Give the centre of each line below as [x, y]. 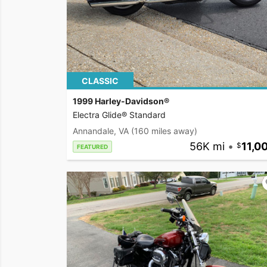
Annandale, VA [101, 131]
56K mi [207, 147]
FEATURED [92, 147]
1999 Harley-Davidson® [121, 101]
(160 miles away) [164, 131]
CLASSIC [100, 81]
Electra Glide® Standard [119, 115]
